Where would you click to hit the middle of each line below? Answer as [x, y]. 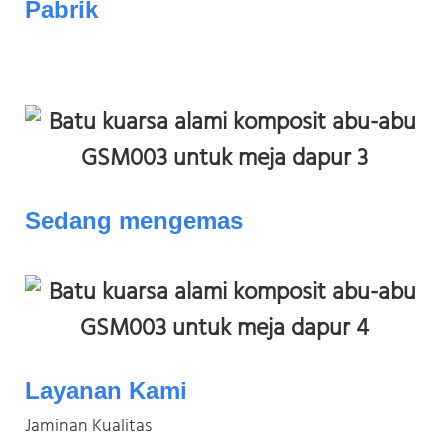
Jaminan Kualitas [88, 426]
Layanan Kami [106, 390]
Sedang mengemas [134, 220]
